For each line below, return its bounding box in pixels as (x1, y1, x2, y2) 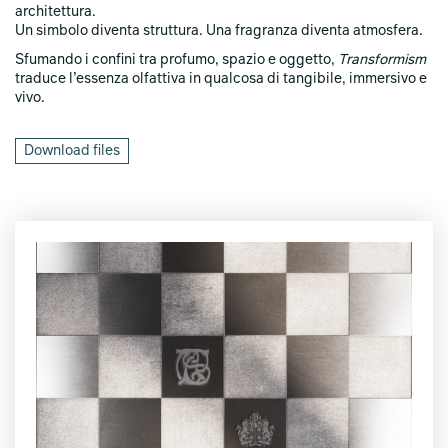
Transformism (338, 53, 426, 67)
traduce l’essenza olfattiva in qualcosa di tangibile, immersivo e (15, 72, 427, 86)
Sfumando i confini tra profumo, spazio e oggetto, (15, 53, 338, 67)
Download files (24, 144, 120, 158)
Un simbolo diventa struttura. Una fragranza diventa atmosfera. (15, 24, 423, 38)
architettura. (15, 5, 96, 19)
